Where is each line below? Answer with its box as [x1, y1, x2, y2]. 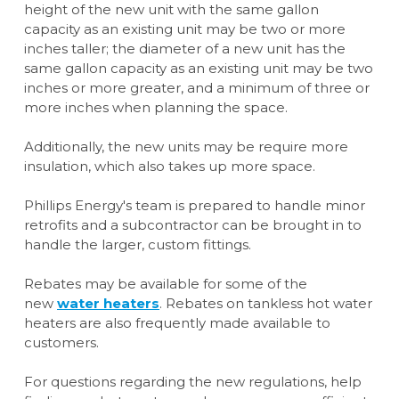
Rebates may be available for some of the [24, 275, 307, 293]
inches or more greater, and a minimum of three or [24, 79, 370, 97]
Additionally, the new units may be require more [24, 138, 348, 156]
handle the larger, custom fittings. [24, 236, 251, 254]
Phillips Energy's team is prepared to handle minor [24, 197, 365, 215]
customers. [24, 334, 102, 352]
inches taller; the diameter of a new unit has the [24, 40, 346, 58]
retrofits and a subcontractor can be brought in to [24, 216, 362, 234]
